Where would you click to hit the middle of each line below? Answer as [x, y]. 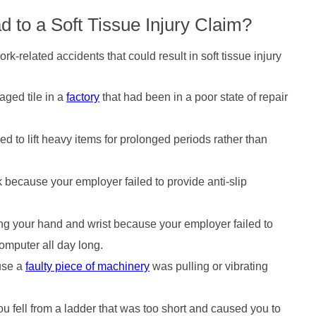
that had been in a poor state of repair [194, 97]
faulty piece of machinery [87, 266]
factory [83, 97]
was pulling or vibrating [209, 266]
